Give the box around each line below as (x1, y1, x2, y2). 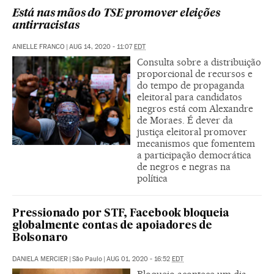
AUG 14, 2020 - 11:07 (69, 43, 134, 51)
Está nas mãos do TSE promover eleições (12, 9, 220, 19)
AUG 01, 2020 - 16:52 (106, 255, 172, 263)
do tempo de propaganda (137, 80, 245, 91)
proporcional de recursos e (137, 68, 253, 80)
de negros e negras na (137, 161, 231, 172)
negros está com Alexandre (137, 103, 253, 114)
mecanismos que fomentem (137, 138, 255, 149)
